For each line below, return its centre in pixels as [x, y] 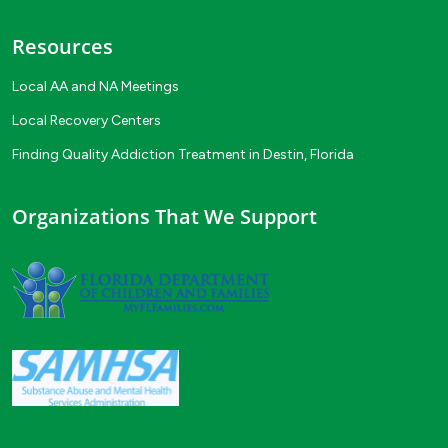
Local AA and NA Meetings [95, 87]
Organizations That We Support [164, 217]
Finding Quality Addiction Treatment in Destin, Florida [183, 155]
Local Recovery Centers [86, 121]
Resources [62, 46]
